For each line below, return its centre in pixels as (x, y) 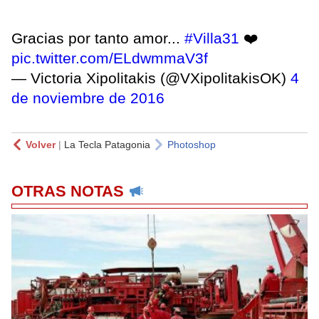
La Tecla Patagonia (107, 144)
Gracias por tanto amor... (98, 38)
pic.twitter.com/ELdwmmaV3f (110, 58)
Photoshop (192, 144)
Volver (41, 144)
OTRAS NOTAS (68, 191)
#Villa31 (212, 38)
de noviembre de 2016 (88, 98)
